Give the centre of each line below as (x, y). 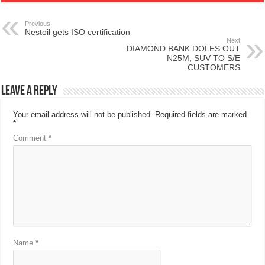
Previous (38, 24)
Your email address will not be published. (83, 115)
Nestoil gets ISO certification (78, 32)
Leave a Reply (30, 92)
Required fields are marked (201, 115)
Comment (31, 138)
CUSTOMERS (214, 68)
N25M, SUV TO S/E (203, 58)
